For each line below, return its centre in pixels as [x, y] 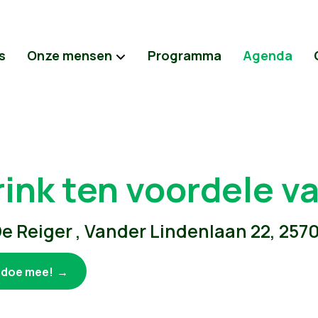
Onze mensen [70, 56]
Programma [185, 56]
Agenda [268, 56]
